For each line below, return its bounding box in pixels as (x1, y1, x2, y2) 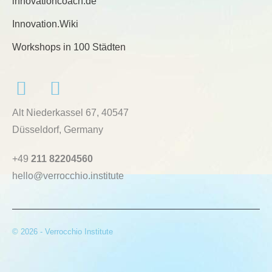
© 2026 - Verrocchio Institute (12, 226, 113, 236)
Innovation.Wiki (12, 18, 78, 29)
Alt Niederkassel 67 (12, 107, 97, 118)
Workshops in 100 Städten (12, 41, 126, 52)
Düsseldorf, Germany (12, 124, 103, 135)
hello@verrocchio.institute (12, 170, 124, 181)
